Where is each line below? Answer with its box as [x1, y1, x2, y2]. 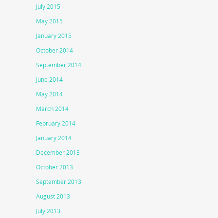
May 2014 [36, 90, 63, 99]
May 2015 [36, 17, 63, 26]
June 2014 [36, 75, 63, 84]
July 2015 [36, 2, 60, 11]
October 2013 [36, 163, 73, 172]
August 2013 [36, 192, 70, 201]
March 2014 [36, 105, 69, 113]
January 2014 [36, 134, 72, 143]
